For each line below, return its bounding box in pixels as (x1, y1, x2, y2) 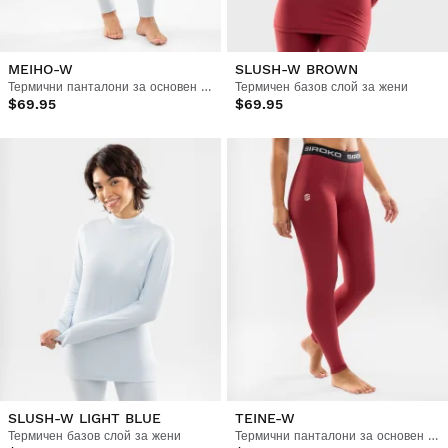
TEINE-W (234, 409, 295, 426)
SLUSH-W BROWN (234, 60, 358, 77)
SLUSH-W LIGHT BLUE (8, 409, 161, 426)
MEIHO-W (8, 60, 73, 77)
